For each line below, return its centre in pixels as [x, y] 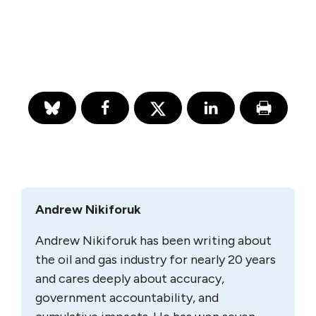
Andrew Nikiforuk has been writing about [153, 240]
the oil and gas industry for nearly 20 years [156, 259]
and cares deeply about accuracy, [130, 278]
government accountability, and [127, 297]
